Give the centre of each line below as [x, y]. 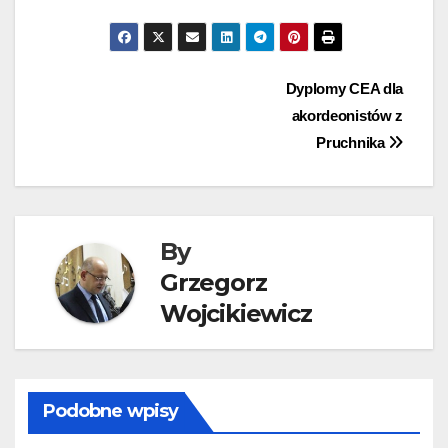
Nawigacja [124, 95]
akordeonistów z [347, 116]
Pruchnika [352, 143]
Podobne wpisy [110, 410]
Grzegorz [213, 283]
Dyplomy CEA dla [344, 89]
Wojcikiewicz [236, 314]
